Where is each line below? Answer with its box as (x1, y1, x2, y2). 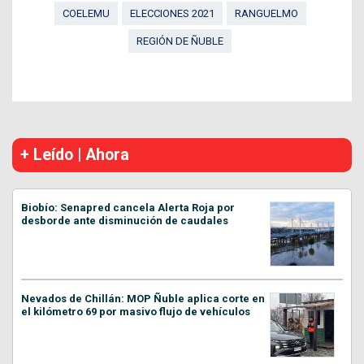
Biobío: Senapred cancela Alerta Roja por (21, 201, 235, 214)
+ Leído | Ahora (20, 145, 129, 164)
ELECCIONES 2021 (129, 6, 214, 19)
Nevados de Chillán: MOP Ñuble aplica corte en (21, 292, 265, 305)
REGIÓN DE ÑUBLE (136, 34, 223, 47)
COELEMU (62, 6, 110, 19)
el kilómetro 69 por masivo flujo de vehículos (21, 305, 250, 318)
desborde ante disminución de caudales (21, 214, 228, 227)
